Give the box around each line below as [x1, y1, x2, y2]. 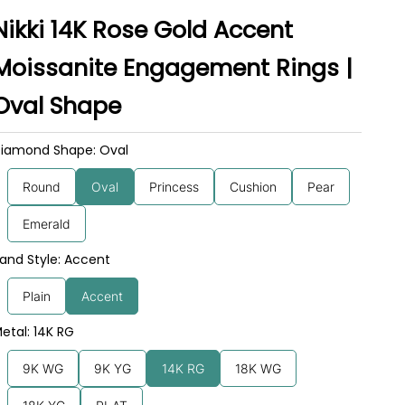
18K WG [235, 360, 282, 376]
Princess [149, 178, 200, 194]
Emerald [23, 215, 71, 231]
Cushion [230, 178, 278, 194]
